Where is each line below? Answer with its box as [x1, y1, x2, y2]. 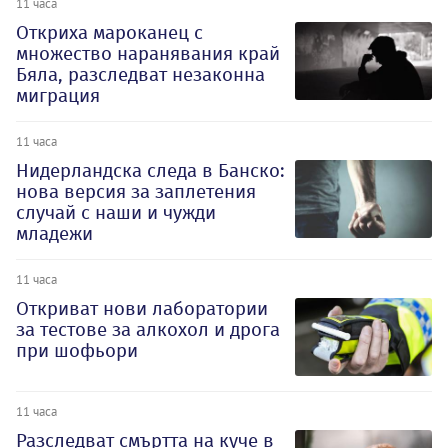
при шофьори [16, 339, 138, 363]
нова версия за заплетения [16, 180, 256, 204]
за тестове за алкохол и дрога [16, 318, 280, 342]
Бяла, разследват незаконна [16, 63, 265, 87]
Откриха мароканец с [16, 21, 203, 45]
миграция [16, 84, 100, 108]
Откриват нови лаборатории [16, 297, 268, 321]
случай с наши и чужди [16, 201, 216, 225]
